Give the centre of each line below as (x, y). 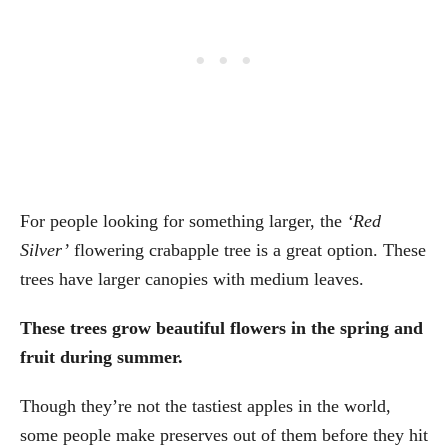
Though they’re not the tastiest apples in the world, (205, 405)
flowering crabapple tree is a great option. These (247, 249)
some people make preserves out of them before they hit (224, 434)
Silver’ (44, 249)
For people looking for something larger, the (183, 220)
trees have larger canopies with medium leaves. (192, 278)
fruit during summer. (101, 356)
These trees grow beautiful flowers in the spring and (221, 327)
